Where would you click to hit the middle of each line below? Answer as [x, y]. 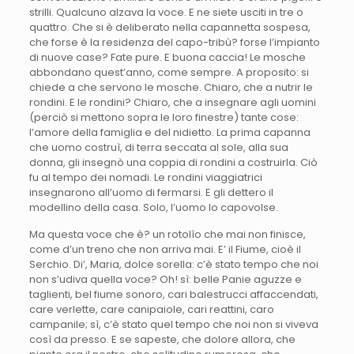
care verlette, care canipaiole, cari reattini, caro [151, 309]
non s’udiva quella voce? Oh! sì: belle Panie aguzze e [165, 279]
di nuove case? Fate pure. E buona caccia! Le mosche [167, 57]
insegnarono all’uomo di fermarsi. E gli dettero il [151, 192]
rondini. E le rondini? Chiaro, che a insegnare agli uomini [172, 102]
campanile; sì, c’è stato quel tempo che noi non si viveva [173, 324]
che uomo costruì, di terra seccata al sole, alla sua [158, 147]
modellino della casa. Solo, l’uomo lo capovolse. [153, 207]
